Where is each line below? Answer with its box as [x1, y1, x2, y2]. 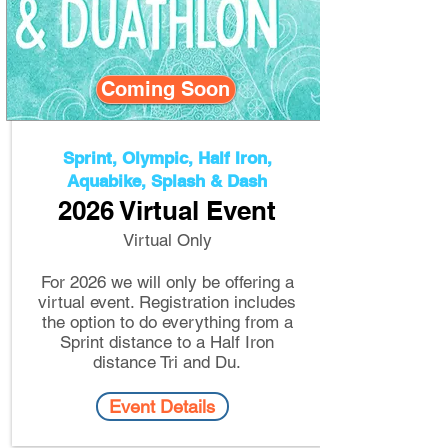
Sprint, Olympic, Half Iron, [62, 148, 272, 168]
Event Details [109, 396, 215, 417]
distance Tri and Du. [93, 352, 241, 372]
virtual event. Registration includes [38, 292, 296, 312]
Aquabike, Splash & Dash [67, 171, 267, 191]
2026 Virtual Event [58, 195, 276, 226]
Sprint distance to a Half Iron [60, 332, 274, 352]
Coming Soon [101, 77, 230, 101]
